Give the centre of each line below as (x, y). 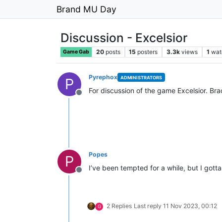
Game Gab (76, 52)
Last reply (148, 206)
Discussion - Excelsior (124, 38)
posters (148, 52)
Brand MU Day (86, 9)
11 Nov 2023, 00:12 (190, 206)
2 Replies (119, 206)
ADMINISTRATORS (141, 77)
